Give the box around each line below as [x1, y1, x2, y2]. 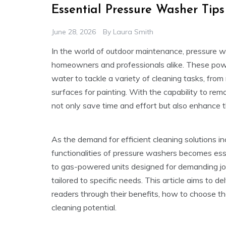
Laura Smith [113, 27, 153, 37]
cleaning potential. [51, 202, 117, 213]
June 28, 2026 [51, 27, 96, 37]
